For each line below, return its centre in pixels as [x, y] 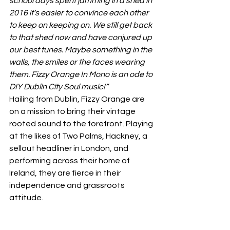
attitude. [26, 198]
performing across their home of [70, 161]
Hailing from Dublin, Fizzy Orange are [78, 99]
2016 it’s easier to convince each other [80, 13]
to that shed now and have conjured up [81, 38]
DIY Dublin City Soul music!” [59, 87]
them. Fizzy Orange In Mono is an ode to [82, 75]
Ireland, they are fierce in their [66, 173]
